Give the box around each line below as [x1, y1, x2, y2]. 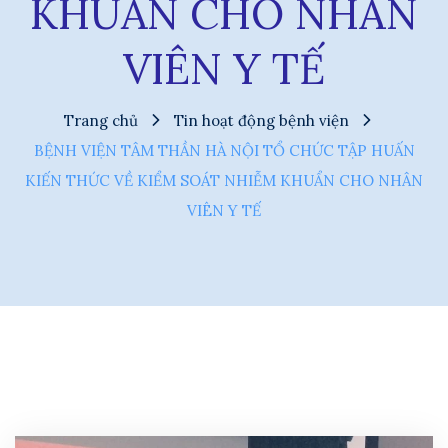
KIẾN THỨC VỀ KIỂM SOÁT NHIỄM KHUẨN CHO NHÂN [25, 171, 423, 190]
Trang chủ [63, 111, 138, 130]
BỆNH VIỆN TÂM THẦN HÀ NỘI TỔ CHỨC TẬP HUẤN [33, 141, 415, 160]
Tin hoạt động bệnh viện [173, 111, 349, 130]
